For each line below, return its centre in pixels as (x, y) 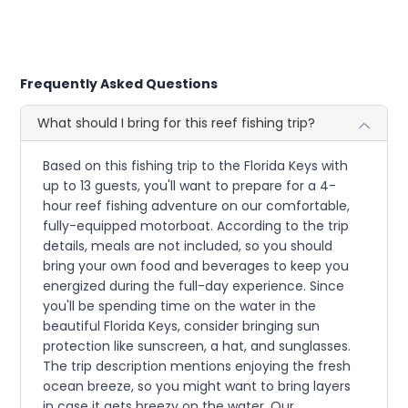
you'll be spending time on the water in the (180, 306)
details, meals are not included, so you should (188, 245)
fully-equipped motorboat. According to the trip (196, 225)
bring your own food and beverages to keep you (196, 265)
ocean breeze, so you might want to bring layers (197, 386)
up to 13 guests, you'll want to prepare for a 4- (190, 185)
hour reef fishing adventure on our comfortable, (197, 205)
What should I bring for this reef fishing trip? (177, 122)
